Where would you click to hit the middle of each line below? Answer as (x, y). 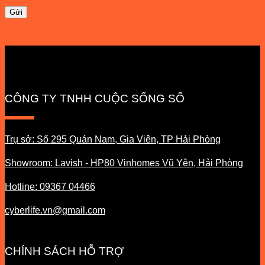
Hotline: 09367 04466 (50, 186)
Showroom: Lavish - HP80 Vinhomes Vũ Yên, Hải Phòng (124, 163)
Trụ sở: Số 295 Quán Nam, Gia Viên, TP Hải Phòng (113, 139)
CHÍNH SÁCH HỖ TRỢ (64, 251)
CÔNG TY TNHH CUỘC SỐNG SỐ (95, 98)
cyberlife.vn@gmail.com (55, 210)
